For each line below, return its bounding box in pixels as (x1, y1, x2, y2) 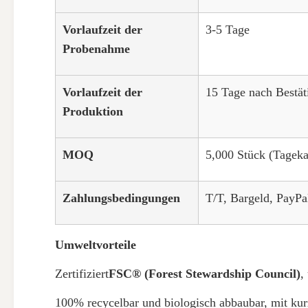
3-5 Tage (206, 23, 250, 36)
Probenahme (63, 42, 130, 56)
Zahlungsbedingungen (63, 191, 180, 205)
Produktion (63, 104, 123, 118)
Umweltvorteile (55, 238, 136, 252)
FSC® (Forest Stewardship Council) (109, 267, 300, 280)
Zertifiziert (55, 267, 109, 280)
